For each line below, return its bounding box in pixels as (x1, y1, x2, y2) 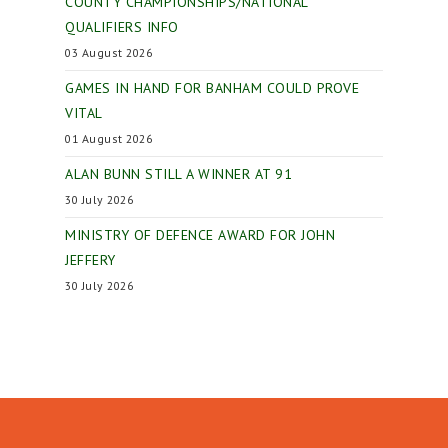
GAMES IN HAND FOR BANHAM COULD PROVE (65, 79, 359, 97)
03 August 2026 (65, 45, 152, 60)
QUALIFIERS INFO (65, 18, 179, 36)
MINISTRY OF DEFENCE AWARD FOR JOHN (65, 226, 335, 244)
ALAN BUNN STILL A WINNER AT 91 (65, 165, 292, 183)
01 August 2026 (65, 131, 152, 146)
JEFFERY (65, 251, 116, 269)
